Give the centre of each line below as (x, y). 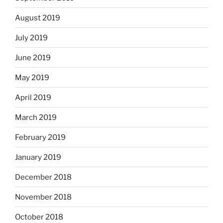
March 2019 (36, 117)
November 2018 (43, 197)
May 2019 (32, 77)
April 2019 (33, 97)
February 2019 (40, 137)
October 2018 (39, 217)
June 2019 (33, 57)
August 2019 (38, 18)
